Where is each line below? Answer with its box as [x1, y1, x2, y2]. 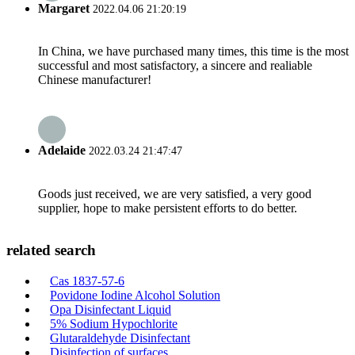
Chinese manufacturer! [38, 72, 151, 86]
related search [6, 242, 96, 259]
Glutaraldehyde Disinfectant [50, 330, 190, 345]
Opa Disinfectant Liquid [50, 302, 171, 316]
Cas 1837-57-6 [50, 273, 124, 288]
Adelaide [38, 143, 86, 158]
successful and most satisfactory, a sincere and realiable [38, 58, 312, 72]
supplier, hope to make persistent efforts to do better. [38, 200, 297, 215]
